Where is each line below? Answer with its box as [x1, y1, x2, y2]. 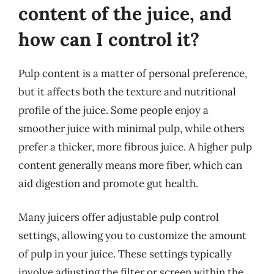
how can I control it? [18, 27, 199, 51]
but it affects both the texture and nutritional [18, 84, 236, 98]
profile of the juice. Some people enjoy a [18, 103, 209, 117]
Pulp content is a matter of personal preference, [18, 66, 247, 80]
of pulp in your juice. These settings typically [18, 247, 232, 261]
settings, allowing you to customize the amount [18, 229, 246, 242]
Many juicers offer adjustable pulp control [18, 210, 219, 224]
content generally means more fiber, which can [18, 158, 242, 172]
